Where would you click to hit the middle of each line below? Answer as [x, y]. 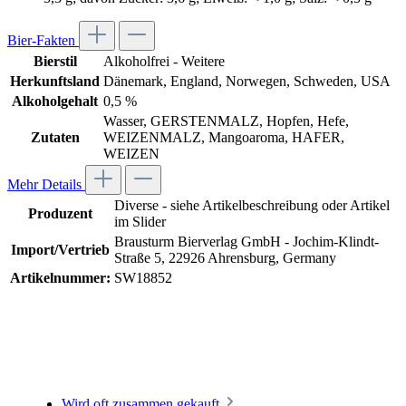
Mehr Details [46, 185]
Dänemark [133, 82]
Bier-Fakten [43, 41]
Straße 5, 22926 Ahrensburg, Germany [225, 258]
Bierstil [55, 62]
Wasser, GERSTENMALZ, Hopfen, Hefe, [226, 121]
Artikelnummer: [60, 278]
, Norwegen [252, 82]
